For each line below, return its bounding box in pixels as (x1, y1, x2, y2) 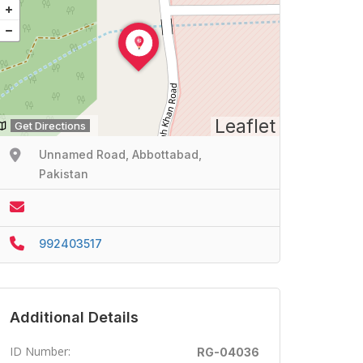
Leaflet (215, 115, 275, 138)
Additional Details (10, 309, 139, 327)
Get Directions (15, 119, 86, 132)
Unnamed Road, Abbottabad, (39, 147, 202, 161)
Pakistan (39, 167, 88, 181)
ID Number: (10, 344, 70, 360)
